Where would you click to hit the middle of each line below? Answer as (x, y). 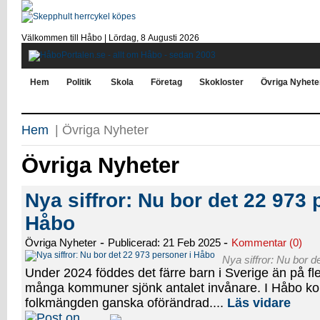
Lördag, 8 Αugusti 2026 (154, 38)
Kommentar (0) (267, 242)
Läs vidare (259, 303)
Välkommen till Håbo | (65, 38)
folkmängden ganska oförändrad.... (126, 303)
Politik (79, 82)
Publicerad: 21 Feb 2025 (166, 242)
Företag (166, 82)
